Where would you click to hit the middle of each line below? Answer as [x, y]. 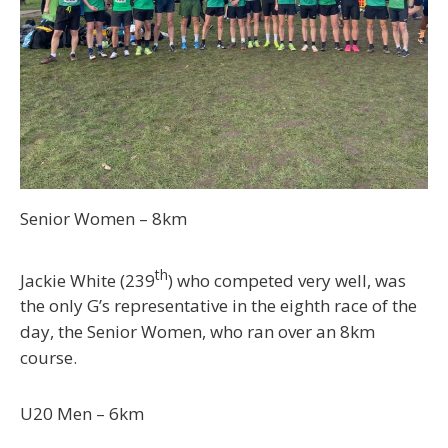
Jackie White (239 [87, 280]
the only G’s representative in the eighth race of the [218, 306]
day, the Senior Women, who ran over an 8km [197, 332]
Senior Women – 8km [103, 218]
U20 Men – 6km [82, 414]
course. [50, 358]
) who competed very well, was [287, 280]
